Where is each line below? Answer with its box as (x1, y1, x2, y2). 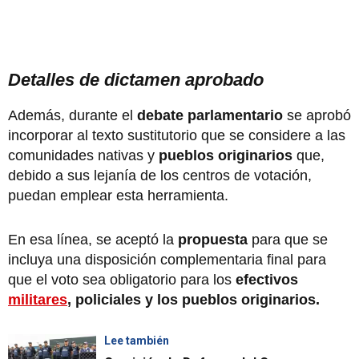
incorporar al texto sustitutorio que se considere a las (8, 127, 345, 143)
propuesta (178, 231, 252, 248)
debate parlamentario (137, 107, 283, 123)
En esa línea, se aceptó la (8, 231, 178, 248)
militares (8, 291, 67, 308)
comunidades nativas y (8, 147, 159, 163)
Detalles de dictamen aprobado (8, 69, 268, 90)
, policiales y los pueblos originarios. (67, 291, 324, 308)
